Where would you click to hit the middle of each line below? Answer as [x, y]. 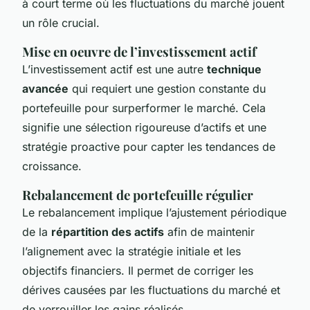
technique [234, 69]
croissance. [52, 166]
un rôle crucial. [61, 22]
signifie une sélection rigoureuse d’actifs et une [144, 127]
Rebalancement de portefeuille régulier [138, 194]
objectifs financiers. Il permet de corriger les [138, 270]
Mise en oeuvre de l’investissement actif [139, 51]
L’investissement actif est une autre [115, 69]
